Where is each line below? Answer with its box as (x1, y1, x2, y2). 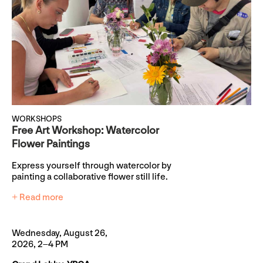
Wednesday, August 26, (12, 228, 107, 240)
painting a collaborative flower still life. (12, 171, 168, 183)
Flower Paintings (12, 137, 90, 151)
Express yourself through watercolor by (12, 160, 171, 172)
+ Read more (12, 192, 63, 204)
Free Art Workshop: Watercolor (12, 124, 159, 138)
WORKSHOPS (12, 114, 62, 124)
